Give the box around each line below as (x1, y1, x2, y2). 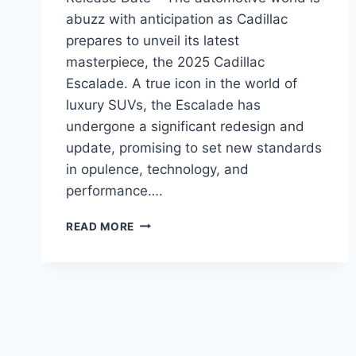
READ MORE (66, 219, 135, 233)
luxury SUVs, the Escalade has (66, 96, 261, 113)
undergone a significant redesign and (66, 118, 304, 134)
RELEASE (133, 299, 185, 312)
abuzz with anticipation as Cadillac (66, 10, 288, 27)
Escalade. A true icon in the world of (66, 75, 297, 91)
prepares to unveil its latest (66, 32, 239, 48)
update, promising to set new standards (66, 139, 322, 156)
